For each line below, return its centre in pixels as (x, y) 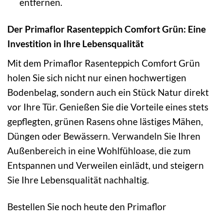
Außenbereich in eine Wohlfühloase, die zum (99, 150)
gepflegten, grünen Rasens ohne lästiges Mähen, (105, 121)
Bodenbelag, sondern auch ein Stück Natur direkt (108, 92)
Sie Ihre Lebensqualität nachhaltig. (78, 180)
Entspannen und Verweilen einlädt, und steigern (106, 165)
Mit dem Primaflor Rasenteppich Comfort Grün (104, 63)
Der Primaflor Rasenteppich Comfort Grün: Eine (107, 29)
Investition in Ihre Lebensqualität (75, 44)
